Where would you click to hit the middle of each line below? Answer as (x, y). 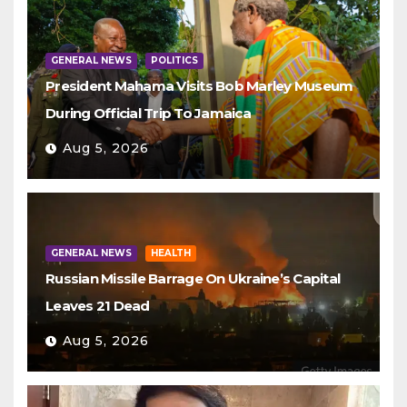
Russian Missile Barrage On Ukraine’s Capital (193, 278)
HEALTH (171, 253)
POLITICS (174, 60)
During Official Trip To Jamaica (148, 113)
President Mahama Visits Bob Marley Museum (199, 86)
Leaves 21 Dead (98, 306)
